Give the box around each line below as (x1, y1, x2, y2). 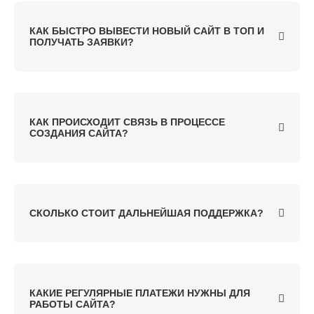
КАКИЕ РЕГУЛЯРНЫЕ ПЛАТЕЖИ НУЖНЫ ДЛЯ (29, 287, 250, 299)
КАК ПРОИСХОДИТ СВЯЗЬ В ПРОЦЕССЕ (29, 116, 225, 128)
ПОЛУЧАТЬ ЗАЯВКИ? (29, 36, 134, 48)
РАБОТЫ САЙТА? (29, 299, 116, 310)
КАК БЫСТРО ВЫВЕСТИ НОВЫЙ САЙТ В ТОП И (29, 25, 264, 37)
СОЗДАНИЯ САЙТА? (29, 128, 128, 139)
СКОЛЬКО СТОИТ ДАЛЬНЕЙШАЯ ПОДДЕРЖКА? (29, 207, 264, 219)
